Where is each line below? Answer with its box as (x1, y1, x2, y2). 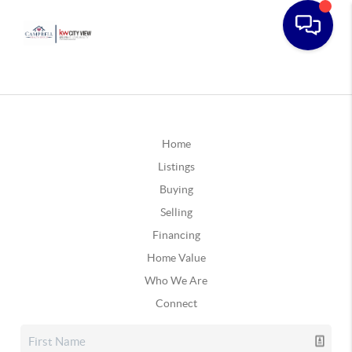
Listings (157, 160, 195, 173)
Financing (152, 229, 200, 241)
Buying (159, 183, 193, 196)
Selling (159, 206, 192, 218)
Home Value (146, 251, 206, 264)
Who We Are (145, 274, 207, 287)
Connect (155, 297, 197, 310)
